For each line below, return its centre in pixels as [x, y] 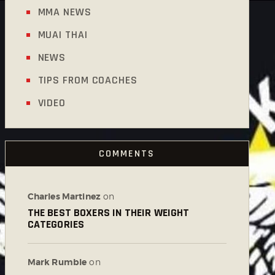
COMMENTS [127, 153]
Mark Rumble [57, 262]
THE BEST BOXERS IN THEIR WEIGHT [108, 212]
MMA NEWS [64, 12]
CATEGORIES [56, 224]
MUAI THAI [63, 34]
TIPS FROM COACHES [87, 80]
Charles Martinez [64, 196]
